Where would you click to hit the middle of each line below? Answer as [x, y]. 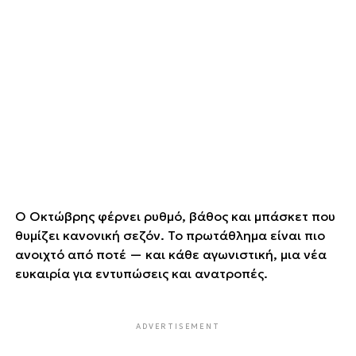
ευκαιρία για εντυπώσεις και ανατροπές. [141, 273]
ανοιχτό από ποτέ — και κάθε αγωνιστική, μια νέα [170, 254]
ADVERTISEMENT [178, 326]
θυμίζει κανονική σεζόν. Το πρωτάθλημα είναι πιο [170, 235]
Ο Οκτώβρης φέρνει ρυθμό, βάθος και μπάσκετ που [175, 216]
